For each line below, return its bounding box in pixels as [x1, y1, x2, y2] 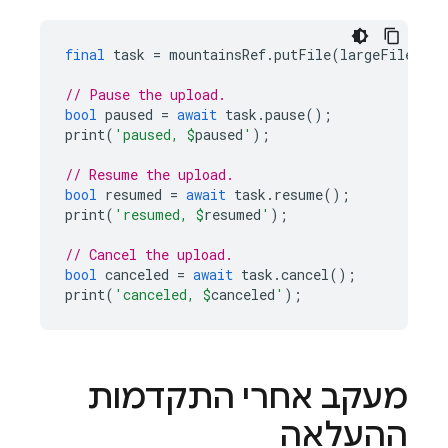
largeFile [340, 45, 413, 64]
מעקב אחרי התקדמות [87, 377, 408, 417]
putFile [274, 45, 331, 64]
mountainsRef [169, 45, 266, 64]
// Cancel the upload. [65, 245, 233, 264]
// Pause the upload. [65, 85, 226, 104]
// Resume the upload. [65, 165, 234, 184]
